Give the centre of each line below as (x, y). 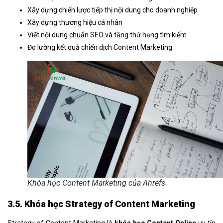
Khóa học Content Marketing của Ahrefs (96, 183)
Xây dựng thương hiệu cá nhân (75, 22)
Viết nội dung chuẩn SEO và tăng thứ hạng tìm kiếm (107, 35)
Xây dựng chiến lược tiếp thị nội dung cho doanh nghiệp (112, 10)
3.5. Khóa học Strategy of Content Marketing (101, 204)
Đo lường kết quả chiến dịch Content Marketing (100, 47)
